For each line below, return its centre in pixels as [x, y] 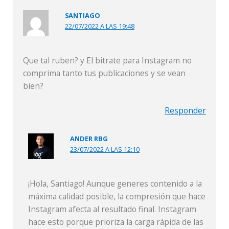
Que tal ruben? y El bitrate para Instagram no [107, 60]
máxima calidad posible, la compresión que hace [117, 196]
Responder [185, 110]
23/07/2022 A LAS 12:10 [105, 149]
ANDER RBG [89, 138]
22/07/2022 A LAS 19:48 [99, 26]
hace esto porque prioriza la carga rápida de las [116, 222]
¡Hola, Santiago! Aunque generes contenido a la [115, 183]
